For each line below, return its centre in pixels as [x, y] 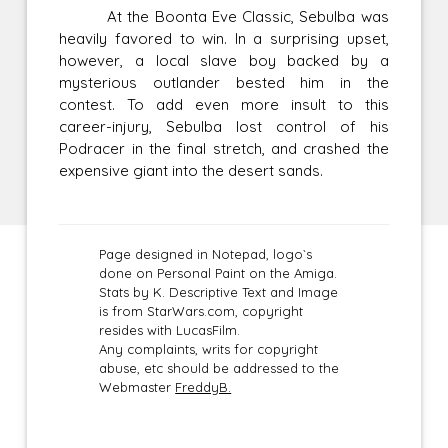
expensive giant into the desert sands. [191, 170]
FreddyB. [203, 386]
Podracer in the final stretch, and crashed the [224, 148]
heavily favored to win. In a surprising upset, [224, 38]
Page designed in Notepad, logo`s [206, 253]
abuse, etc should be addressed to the [219, 367]
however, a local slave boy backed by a [224, 60]
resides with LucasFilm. [170, 329]
